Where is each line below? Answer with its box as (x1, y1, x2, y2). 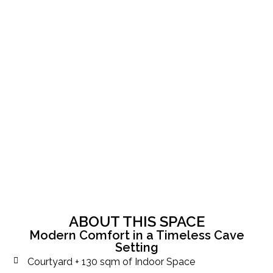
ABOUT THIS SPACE (68, 213, 205, 230)
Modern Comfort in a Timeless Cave (29, 228, 244, 243)
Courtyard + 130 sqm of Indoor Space (27, 256, 195, 268)
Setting (115, 240, 158, 255)
